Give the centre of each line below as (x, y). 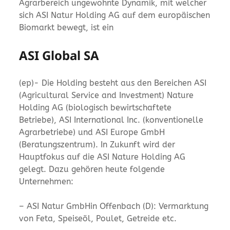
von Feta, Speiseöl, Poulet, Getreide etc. (98, 218)
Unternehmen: (46, 181)
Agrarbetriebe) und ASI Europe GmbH (92, 132)
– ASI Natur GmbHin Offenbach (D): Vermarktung (114, 206)
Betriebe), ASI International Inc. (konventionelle (111, 120)
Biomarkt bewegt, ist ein (66, 27)
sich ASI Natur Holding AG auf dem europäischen (115, 15)
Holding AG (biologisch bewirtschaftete (95, 107)
